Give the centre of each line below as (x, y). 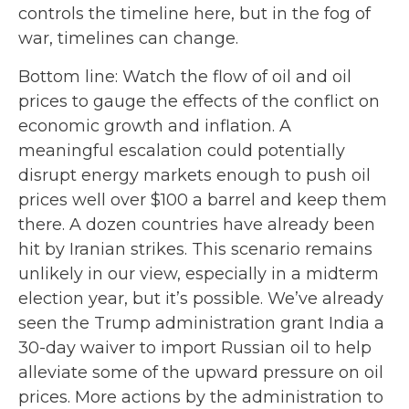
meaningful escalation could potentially (182, 151)
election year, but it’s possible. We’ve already (201, 299)
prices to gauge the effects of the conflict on (199, 101)
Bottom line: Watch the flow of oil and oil (185, 77)
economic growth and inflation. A (155, 126)
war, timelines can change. (128, 38)
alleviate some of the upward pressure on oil (201, 372)
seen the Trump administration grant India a (201, 323)
